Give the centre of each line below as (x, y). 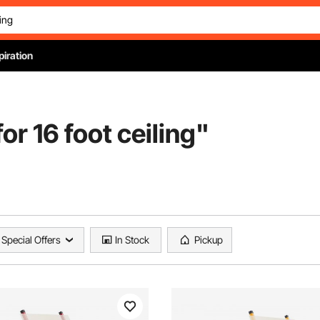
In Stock (132, 240)
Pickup (209, 240)
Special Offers (31, 240)
